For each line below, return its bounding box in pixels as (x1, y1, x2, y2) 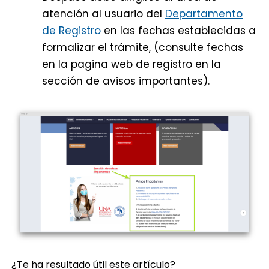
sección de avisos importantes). (42, 73, 210, 88)
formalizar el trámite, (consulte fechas (42, 40, 243, 55)
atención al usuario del (42, 6, 165, 21)
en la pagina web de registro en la (42, 56, 221, 71)
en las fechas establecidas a (101, 23, 256, 38)
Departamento (165, 6, 243, 21)
